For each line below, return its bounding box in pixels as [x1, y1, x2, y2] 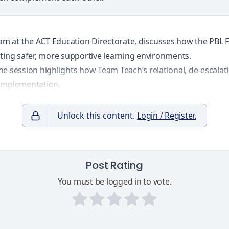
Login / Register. [137, 110, 196, 121]
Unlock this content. [57, 110, 138, 121]
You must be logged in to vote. [57, 176, 172, 188]
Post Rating [86, 158, 143, 172]
